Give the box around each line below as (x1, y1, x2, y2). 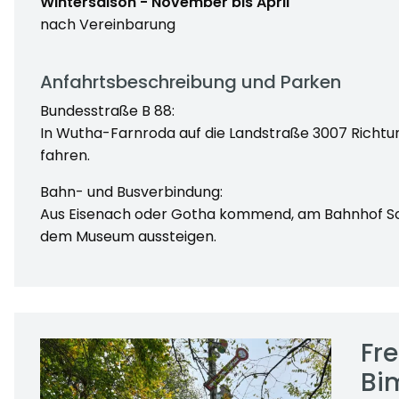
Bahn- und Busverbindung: (39, 181, 223, 202)
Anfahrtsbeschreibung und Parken (39, 69, 341, 94)
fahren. (39, 144, 90, 166)
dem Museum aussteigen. (39, 225, 216, 247)
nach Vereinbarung (39, 13, 175, 35)
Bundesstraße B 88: (39, 100, 175, 121)
